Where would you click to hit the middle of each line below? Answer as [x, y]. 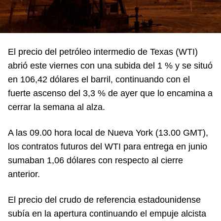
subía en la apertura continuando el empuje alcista [107, 213]
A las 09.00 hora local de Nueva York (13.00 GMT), [108, 132]
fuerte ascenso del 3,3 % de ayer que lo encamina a [110, 93]
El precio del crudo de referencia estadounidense [104, 200]
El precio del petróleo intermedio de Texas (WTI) [103, 52]
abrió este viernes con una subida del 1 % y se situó [110, 65]
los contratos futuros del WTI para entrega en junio [108, 146]
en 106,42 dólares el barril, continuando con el [99, 79]
